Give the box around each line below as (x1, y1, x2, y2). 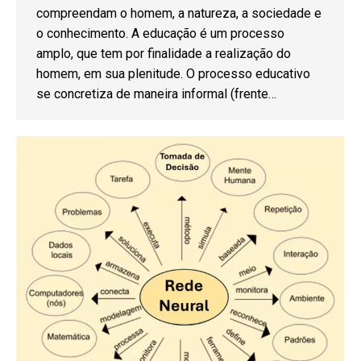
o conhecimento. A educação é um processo (36, 26, 284, 41)
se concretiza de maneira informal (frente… (36, 86, 276, 102)
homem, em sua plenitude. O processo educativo (36, 66, 310, 81)
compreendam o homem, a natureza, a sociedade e (36, 6, 322, 21)
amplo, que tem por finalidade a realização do (36, 46, 291, 61)
